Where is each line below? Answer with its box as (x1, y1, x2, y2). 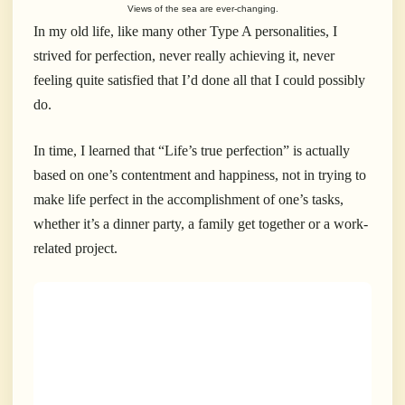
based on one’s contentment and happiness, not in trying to (33, 167, 366, 184)
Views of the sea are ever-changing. (127, 4, 278, 14)
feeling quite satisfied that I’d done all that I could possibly (33, 72, 365, 89)
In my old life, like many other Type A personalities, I (33, 24, 337, 40)
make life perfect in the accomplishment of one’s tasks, (33, 192, 344, 208)
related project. (33, 240, 118, 257)
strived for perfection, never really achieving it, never (33, 48, 334, 64)
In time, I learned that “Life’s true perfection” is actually (33, 143, 350, 159)
